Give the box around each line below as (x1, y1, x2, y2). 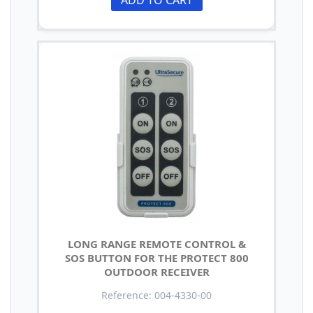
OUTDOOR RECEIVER (103, 264, 210, 279)
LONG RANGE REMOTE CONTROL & (67, 236, 246, 251)
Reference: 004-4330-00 (101, 288, 212, 302)
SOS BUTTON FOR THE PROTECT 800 (64, 250, 249, 265)
